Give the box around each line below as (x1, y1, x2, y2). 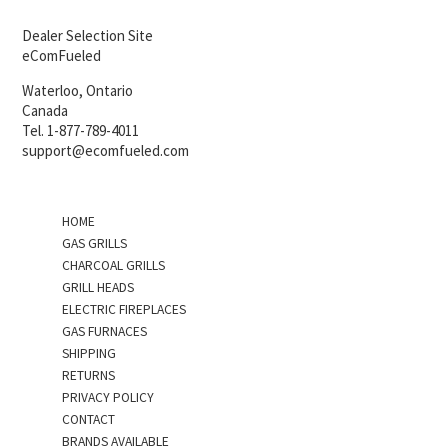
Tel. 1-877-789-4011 (22, 120, 140, 140)
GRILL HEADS (62, 278, 135, 296)
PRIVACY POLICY (62, 388, 155, 406)
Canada (22, 100, 69, 120)
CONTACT (62, 410, 116, 428)
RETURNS (62, 366, 116, 384)
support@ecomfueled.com (22, 140, 190, 160)
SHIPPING (62, 344, 117, 362)
